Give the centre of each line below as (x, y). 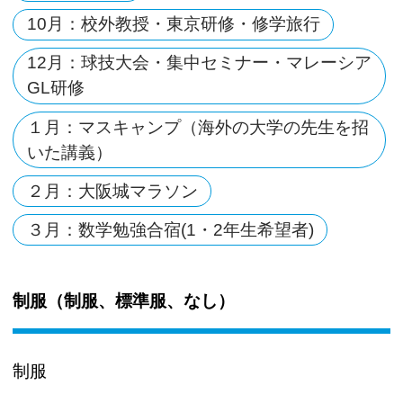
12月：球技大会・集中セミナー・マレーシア (199, 63)
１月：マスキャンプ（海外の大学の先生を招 (197, 127)
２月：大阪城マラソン (112, 191)
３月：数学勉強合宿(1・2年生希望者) (170, 229)
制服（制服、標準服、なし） (124, 301)
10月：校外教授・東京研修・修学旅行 (173, 24)
